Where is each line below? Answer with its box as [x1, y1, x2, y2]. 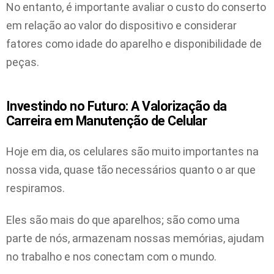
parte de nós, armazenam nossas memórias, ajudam [6, 232, 264, 245]
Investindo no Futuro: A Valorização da [6, 98, 227, 114]
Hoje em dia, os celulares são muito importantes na [6, 144, 259, 158]
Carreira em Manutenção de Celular [6, 113, 207, 129]
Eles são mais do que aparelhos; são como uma [6, 213, 240, 227]
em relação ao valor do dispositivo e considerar [6, 19, 237, 32]
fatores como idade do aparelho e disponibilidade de [6, 37, 262, 51]
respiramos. [6, 181, 65, 194]
